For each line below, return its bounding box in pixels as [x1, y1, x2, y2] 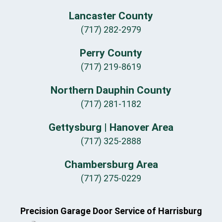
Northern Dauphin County [51, 84, 171, 97]
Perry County [80, 47, 142, 59]
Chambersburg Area [64, 159, 158, 171]
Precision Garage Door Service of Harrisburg [20, 206, 202, 217]
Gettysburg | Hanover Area [49, 121, 173, 134]
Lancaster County [69, 10, 153, 22]
